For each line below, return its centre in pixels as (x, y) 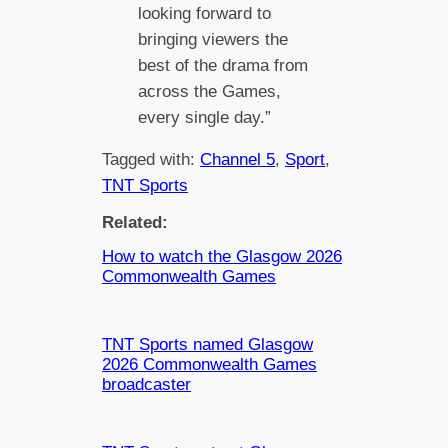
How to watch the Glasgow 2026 (222, 257)
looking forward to (204, 13)
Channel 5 (238, 160)
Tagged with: (151, 160)
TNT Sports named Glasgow (208, 345)
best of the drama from (222, 65)
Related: (135, 223)
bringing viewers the (212, 39)
